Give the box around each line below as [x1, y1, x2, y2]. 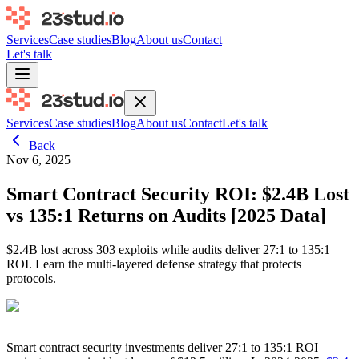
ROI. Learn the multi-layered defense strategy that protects [6, 256, 301, 271]
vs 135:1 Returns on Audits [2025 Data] [6, 204, 326, 226]
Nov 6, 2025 [6, 153, 71, 167]
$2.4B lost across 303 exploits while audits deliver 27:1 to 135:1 [6, 242, 330, 256]
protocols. [6, 271, 56, 285]
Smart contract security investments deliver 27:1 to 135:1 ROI [6, 340, 318, 354]
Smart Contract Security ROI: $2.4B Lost [6, 183, 349, 204]
